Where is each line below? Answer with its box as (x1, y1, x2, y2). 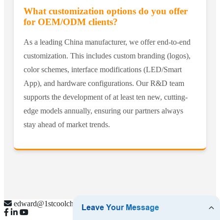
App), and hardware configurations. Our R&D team (24, 79, 184, 88)
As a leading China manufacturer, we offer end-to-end (24, 38, 191, 47)
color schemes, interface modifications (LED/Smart (24, 65, 182, 74)
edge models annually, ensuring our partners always (24, 107, 183, 115)
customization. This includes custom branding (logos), (24, 52, 191, 60)
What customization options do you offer (24, 6, 188, 17)
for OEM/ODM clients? (24, 17, 118, 27)
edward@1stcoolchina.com (14, 199, 98, 208)
